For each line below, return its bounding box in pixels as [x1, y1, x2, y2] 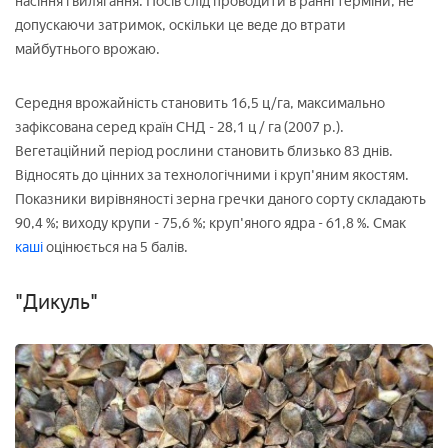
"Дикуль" [15, 290, 98, 315]
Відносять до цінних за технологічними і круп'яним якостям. [15, 167, 409, 185]
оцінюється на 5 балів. [46, 239, 188, 257]
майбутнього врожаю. [15, 41, 160, 59]
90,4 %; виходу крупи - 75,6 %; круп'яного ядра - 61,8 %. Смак [15, 215, 406, 233]
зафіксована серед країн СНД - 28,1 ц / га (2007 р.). [15, 119, 344, 137]
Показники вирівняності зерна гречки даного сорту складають [15, 191, 426, 209]
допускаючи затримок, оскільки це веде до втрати [15, 17, 346, 35]
